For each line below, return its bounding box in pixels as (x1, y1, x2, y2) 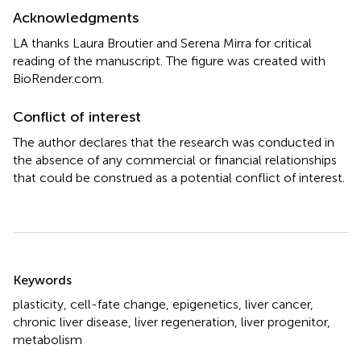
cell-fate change (70, 296, 166, 312)
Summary (12, 257, 97, 281)
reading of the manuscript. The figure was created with (13, 52, 326, 68)
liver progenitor (241, 313, 327, 330)
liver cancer (245, 296, 310, 312)
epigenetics (172, 296, 239, 312)
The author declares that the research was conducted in (13, 134, 334, 150)
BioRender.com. (13, 70, 104, 86)
